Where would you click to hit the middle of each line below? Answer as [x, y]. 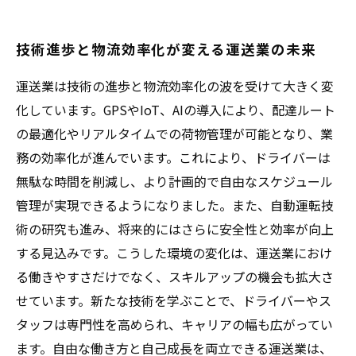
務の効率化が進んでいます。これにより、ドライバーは [173, 157]
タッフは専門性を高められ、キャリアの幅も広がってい [174, 324]
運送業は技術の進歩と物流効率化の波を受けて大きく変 [175, 86]
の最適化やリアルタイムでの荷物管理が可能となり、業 [174, 133]
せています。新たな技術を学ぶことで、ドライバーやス [174, 300]
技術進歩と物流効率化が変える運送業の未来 [166, 49]
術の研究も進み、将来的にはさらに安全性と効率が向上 [175, 229]
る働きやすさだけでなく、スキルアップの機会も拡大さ [175, 277]
